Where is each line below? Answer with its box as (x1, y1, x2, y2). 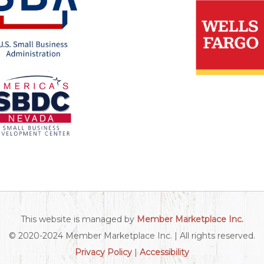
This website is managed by (21, 213, 137, 225)
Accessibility (140, 246, 189, 258)
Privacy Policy (75, 246, 132, 258)
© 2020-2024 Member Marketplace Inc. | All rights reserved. (9, 230, 255, 241)
